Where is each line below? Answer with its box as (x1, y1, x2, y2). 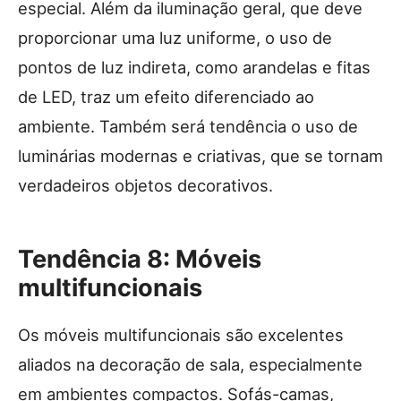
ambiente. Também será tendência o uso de (18, 115, 358, 136)
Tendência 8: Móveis (18, 243, 261, 274)
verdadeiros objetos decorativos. (18, 175, 273, 195)
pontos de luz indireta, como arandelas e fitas (18, 56, 371, 77)
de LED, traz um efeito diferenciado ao (18, 86, 314, 107)
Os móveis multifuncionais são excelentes (18, 324, 344, 345)
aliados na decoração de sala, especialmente (18, 354, 363, 374)
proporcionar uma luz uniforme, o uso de (18, 27, 332, 47)
